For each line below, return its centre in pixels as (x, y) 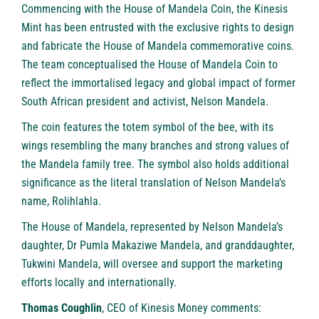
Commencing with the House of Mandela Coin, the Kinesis (155, 9)
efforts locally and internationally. (99, 283)
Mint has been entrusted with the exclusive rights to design (158, 28)
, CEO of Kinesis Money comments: (182, 308)
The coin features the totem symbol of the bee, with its (147, 127)
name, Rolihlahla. (61, 202)
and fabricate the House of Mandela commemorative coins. (158, 46)
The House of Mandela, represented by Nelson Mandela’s (152, 227)
